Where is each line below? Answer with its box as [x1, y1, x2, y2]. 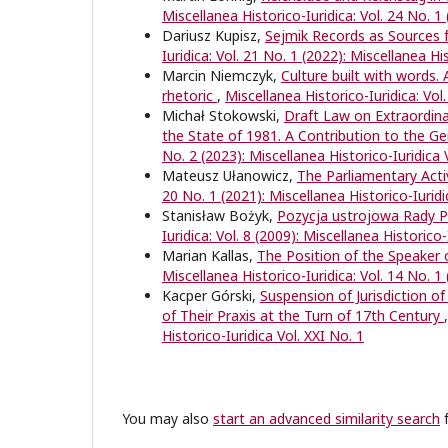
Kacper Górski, [162, 286, 260, 306]
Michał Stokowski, [162, 106, 284, 126]
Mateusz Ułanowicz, [162, 166, 297, 186]
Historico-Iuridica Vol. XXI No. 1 [162, 326, 364, 346]
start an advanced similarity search [213, 409, 440, 429]
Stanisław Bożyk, [162, 206, 277, 226]
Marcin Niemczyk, [162, 66, 281, 86]
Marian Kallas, [162, 246, 257, 266]
